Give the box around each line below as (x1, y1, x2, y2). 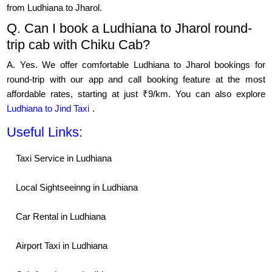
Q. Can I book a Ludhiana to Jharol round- (7, 21, 253, 36)
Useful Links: (7, 124, 83, 140)
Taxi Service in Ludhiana (16, 153, 112, 164)
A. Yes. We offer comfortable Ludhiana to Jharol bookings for (7, 59, 265, 70)
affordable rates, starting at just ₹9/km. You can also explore (7, 89, 265, 100)
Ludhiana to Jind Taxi (7, 103, 90, 114)
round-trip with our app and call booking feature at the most (7, 74, 265, 85)
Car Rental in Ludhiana (16, 211, 106, 222)
